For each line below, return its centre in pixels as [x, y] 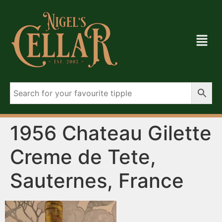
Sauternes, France [97, 181]
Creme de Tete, [83, 157]
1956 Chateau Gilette [111, 133]
